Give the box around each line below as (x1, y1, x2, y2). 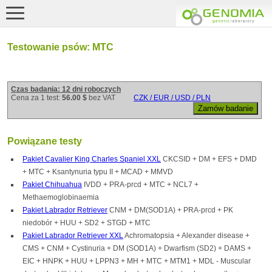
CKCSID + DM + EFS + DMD (161, 155, 257, 164)
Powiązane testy (7, 136, 82, 147)
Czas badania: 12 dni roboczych (11, 85, 121, 93)
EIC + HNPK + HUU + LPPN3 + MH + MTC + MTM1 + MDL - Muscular (22, 257, 251, 266)
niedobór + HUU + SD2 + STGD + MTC (22, 219, 151, 228)
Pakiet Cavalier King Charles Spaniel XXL (22, 155, 161, 164)
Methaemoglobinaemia (22, 193, 99, 202)
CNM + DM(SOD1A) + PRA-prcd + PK (107, 206, 233, 215)
